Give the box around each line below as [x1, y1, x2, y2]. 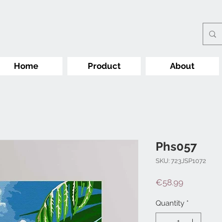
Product [87, 61, 121, 71]
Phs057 [156, 139, 197, 154]
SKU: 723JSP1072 [156, 157, 206, 165]
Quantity [156, 199, 184, 208]
